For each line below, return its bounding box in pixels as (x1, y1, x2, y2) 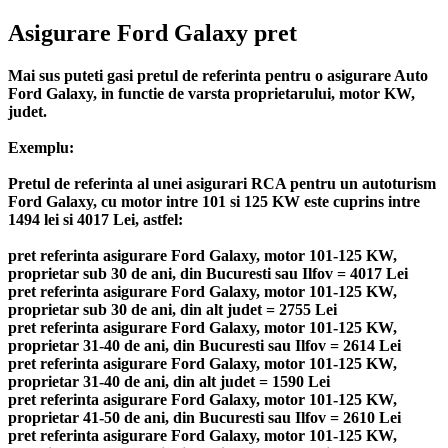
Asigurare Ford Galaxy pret (8, 19, 297, 46)
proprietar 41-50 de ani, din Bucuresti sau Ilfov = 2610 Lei (8, 408, 401, 426)
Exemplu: (8, 138, 74, 156)
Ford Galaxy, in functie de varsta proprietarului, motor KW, (8, 84, 415, 102)
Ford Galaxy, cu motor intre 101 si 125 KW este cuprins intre (8, 192, 420, 210)
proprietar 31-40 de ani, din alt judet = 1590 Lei (8, 372, 330, 390)
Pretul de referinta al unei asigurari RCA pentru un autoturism (8, 174, 436, 192)
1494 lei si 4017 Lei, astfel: (8, 210, 183, 228)
